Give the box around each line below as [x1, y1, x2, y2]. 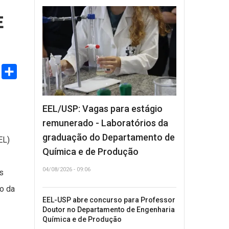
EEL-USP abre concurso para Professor [42, 195, 175, 204]
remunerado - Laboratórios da [42, 117, 168, 128]
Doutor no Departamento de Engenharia [42, 205, 175, 214]
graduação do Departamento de [42, 131, 175, 143]
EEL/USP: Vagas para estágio [42, 103, 163, 114]
